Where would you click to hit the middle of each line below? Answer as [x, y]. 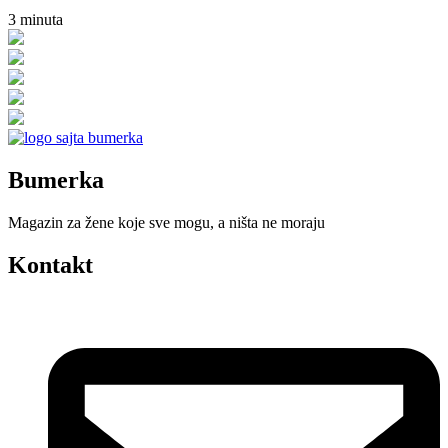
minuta [41, 20]
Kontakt [50, 265]
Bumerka [56, 180]
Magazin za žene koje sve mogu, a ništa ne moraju [166, 223]
